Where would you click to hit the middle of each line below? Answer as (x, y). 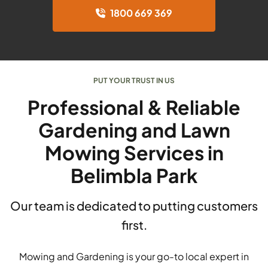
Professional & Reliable (134, 107)
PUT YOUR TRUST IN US (134, 81)
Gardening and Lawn (134, 130)
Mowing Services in (134, 153)
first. (134, 225)
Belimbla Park (134, 176)
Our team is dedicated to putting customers (134, 206)
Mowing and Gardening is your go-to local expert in (134, 257)
